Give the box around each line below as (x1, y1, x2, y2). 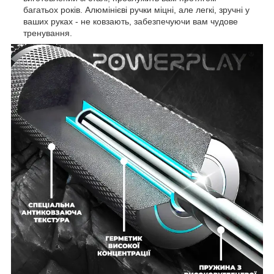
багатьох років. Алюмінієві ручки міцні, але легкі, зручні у (23, 4, 250, 15)
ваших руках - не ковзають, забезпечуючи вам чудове (23, 16, 238, 26)
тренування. (23, 28, 75, 38)
